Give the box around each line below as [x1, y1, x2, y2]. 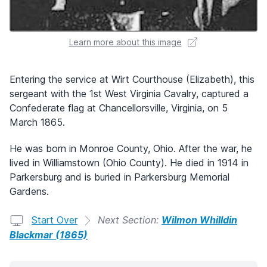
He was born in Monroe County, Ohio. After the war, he [10, 142, 252, 154]
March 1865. [10, 116, 65, 128]
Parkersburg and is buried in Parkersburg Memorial [10, 170, 229, 183]
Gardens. [10, 185, 49, 197]
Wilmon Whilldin [162, 213, 237, 226]
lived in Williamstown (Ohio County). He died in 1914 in [10, 156, 249, 169]
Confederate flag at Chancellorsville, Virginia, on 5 [10, 101, 228, 114]
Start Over [32, 213, 77, 226]
